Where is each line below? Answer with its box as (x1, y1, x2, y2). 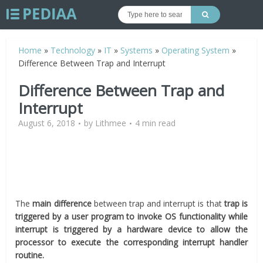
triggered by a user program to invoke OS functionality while (15, 211, 248, 222)
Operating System (161, 45, 230, 56)
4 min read (135, 117, 176, 129)
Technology (50, 45, 96, 56)
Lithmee (95, 117, 127, 129)
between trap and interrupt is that (91, 198, 222, 209)
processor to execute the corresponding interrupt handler (15, 237, 248, 248)
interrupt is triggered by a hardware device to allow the (15, 224, 248, 235)
